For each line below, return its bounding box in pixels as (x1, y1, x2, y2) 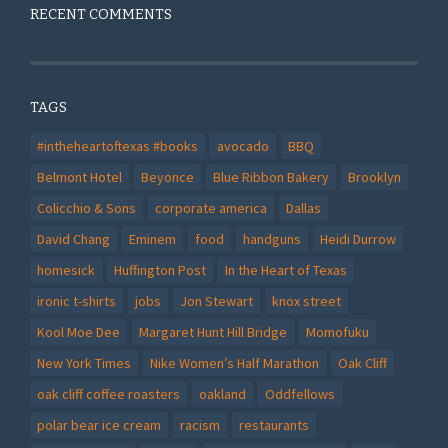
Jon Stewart (180, 291, 253, 310)
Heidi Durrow (320, 229, 396, 248)
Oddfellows (265, 384, 335, 403)
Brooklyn (348, 167, 401, 186)
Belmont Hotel (37, 167, 122, 186)
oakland (199, 384, 246, 403)
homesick (37, 260, 95, 279)
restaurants (239, 415, 309, 434)
